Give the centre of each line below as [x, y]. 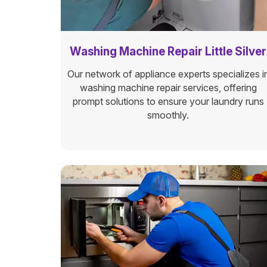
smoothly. [168, 115]
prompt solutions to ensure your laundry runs [168, 101]
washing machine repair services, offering [168, 88]
